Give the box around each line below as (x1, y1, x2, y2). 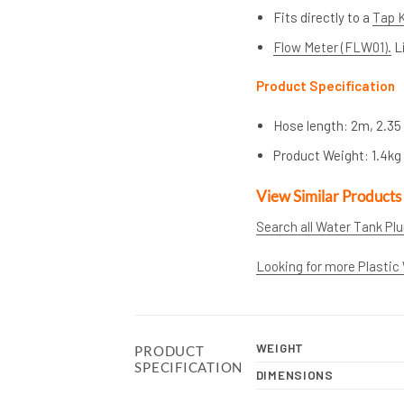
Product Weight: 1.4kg (273, 147, 402, 164)
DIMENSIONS (255, 367, 334, 383)
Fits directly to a (273, 8, 373, 25)
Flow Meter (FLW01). (273, 38, 392, 55)
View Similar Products (255, 186, 401, 206)
